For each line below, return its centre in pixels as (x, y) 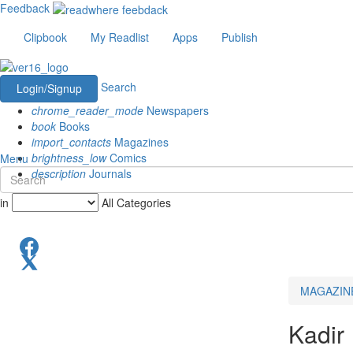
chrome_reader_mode (87, 110)
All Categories (136, 202)
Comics (126, 157)
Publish (240, 37)
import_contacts (71, 141)
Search (119, 86)
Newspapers (176, 110)
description (59, 173)
